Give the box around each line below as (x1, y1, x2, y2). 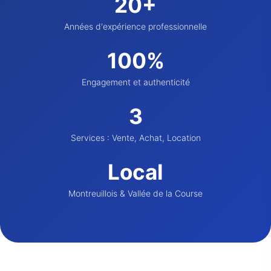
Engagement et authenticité (81, 77, 190, 87)
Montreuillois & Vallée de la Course (68, 188, 203, 198)
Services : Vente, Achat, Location (70, 132, 201, 143)
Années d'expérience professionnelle (64, 21, 207, 31)
